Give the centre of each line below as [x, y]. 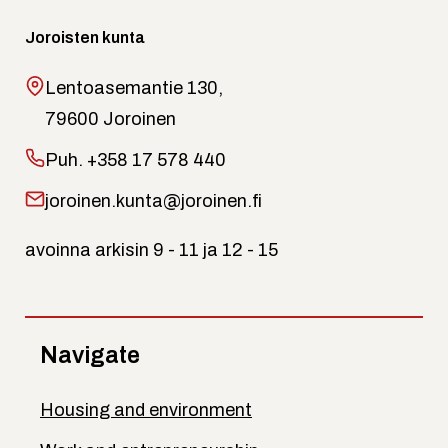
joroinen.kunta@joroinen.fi [153, 200]
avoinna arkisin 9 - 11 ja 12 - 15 [151, 249]
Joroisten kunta [85, 37]
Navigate [90, 354]
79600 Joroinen [110, 118]
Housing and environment [146, 409]
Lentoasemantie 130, [134, 87]
